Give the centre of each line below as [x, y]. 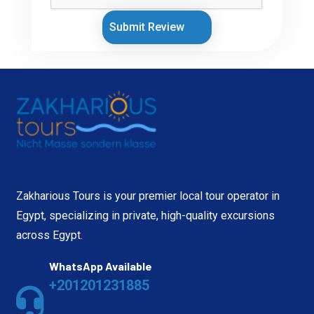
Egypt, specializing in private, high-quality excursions [146, 215]
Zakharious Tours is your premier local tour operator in [148, 196]
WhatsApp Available [101, 266]
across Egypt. [50, 235]
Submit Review [148, 27]
